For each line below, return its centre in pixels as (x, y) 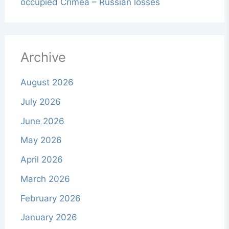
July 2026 (40, 101)
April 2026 (41, 160)
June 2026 (42, 121)
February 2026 (50, 198)
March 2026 (45, 179)
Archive (43, 57)
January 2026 (49, 217)
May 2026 (41, 140)
